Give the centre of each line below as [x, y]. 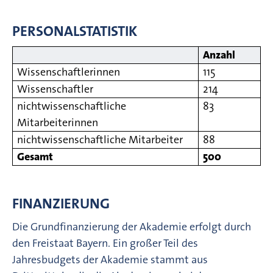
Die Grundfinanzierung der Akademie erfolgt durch [132, 226]
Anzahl [219, 55]
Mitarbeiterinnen [58, 122]
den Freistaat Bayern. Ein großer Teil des [105, 243]
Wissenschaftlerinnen [69, 72]
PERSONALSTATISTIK [75, 31]
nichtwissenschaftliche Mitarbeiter [100, 139]
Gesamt [35, 156]
